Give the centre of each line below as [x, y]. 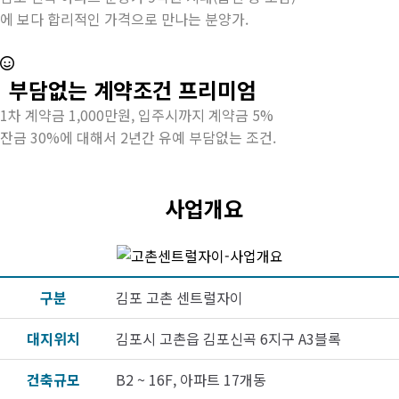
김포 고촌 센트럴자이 [179, 297]
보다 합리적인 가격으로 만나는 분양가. [133, 19]
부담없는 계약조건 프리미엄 [133, 90]
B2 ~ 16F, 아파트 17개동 [191, 379]
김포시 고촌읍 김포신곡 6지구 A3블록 [228, 338]
